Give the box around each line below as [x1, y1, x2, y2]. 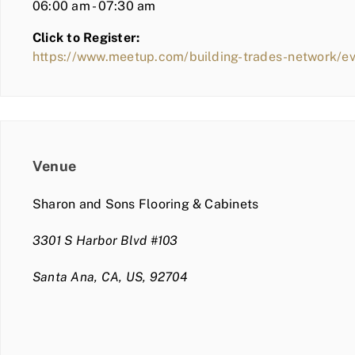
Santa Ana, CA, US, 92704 [32, 269, 188, 284]
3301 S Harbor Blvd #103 [32, 232, 178, 248]
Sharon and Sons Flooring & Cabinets [32, 196, 259, 212]
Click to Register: [32, 29, 140, 45]
